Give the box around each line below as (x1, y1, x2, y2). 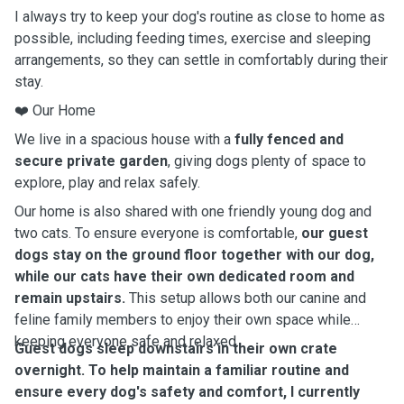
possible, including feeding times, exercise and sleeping (14, 30, 371, 47)
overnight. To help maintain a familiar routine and (14, 362, 349, 379)
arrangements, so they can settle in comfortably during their (14, 51, 388, 69)
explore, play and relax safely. (14, 174, 200, 191)
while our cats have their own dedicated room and (14, 268, 354, 285)
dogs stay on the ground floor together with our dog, (14, 246, 374, 263)
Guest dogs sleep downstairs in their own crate (14, 340, 337, 357)
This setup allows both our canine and (125, 289, 366, 307)
